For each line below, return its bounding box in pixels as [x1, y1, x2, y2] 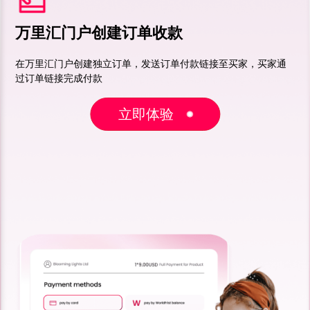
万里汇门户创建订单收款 [15, 21, 183, 43]
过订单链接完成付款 [15, 71, 103, 85]
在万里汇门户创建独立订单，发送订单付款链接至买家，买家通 [15, 57, 287, 71]
